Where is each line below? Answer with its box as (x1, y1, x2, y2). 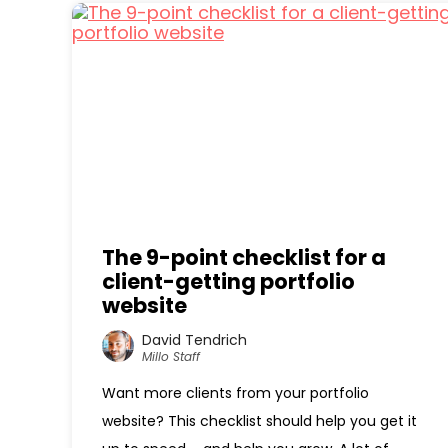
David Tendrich (142, 329, 247, 350)
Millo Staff (142, 347, 200, 365)
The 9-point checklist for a (102, 243, 386, 272)
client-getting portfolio (102, 267, 355, 296)
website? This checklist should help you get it (102, 411, 417, 431)
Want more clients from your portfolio (102, 383, 369, 403)
